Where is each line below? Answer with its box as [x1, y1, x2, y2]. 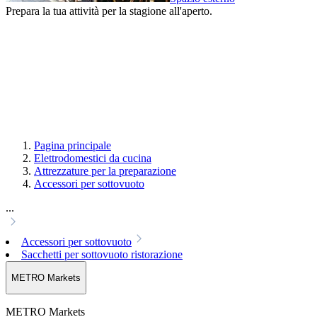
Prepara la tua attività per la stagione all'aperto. [6, 4, 212, 17]
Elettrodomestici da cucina [34, 151, 151, 164]
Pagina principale [34, 139, 111, 151]
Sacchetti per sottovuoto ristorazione [21, 248, 183, 260]
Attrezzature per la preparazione [34, 164, 176, 177]
